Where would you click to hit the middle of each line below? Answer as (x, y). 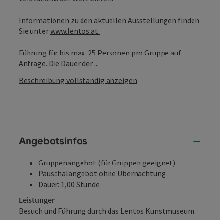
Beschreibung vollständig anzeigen (78, 80)
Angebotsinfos (53, 141)
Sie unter (34, 31)
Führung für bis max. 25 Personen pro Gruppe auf (100, 52)
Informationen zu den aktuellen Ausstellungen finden (109, 20)
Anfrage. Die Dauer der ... (59, 63)
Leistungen (37, 200)
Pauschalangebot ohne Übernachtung (102, 173)
